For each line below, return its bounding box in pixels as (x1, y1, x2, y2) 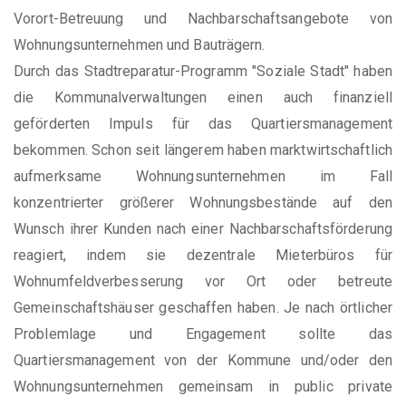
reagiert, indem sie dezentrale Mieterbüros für (14, 246, 392, 264)
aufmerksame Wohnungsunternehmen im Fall (14, 167, 392, 185)
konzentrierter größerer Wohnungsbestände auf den (14, 193, 392, 211)
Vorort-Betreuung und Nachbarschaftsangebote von (14, 9, 392, 27)
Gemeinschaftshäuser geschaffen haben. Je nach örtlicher (14, 298, 392, 316)
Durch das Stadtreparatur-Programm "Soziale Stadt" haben (14, 62, 392, 80)
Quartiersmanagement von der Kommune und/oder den (14, 351, 392, 369)
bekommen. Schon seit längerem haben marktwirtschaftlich (14, 140, 392, 159)
